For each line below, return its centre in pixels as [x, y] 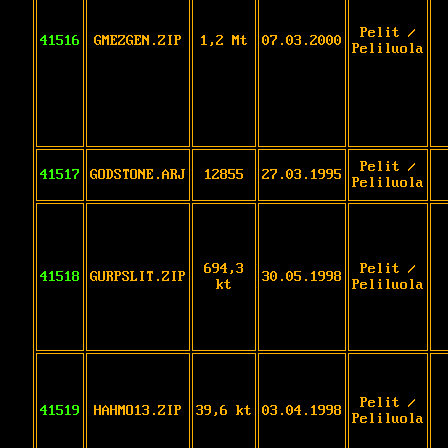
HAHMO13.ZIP [138, 410]
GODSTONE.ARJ [138, 174]
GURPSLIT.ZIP [138, 276]
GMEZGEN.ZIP [138, 40]
